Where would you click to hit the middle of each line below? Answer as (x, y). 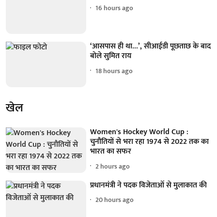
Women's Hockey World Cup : (139, 132)
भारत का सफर (111, 151)
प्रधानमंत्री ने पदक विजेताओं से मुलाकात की (149, 185)
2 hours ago (113, 166)
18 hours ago (114, 71)
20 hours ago (115, 200)
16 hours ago (115, 8)
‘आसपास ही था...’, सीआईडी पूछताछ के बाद (151, 46)
